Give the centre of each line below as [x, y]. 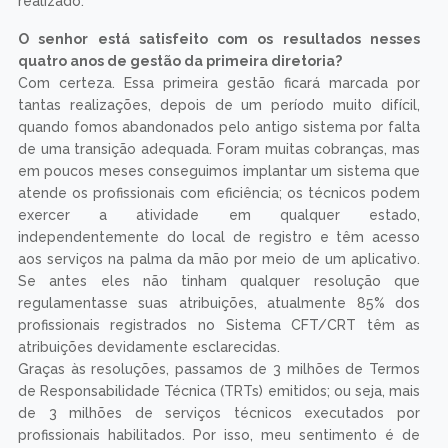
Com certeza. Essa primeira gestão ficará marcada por [219, 83]
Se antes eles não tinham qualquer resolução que [219, 281]
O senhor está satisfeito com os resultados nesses [219, 39]
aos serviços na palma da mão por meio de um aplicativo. [219, 259]
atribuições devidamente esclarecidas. [148, 347]
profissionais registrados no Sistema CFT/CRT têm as [219, 325]
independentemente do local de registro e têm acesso [219, 237]
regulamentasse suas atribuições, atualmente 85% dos [219, 303]
